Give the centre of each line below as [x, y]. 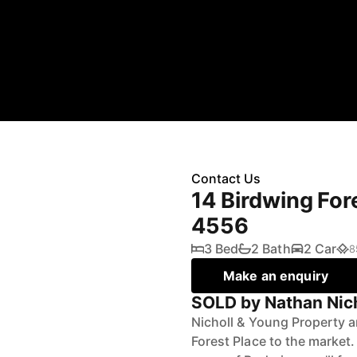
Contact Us [226, 178]
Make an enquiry [276, 276]
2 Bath [271, 249]
